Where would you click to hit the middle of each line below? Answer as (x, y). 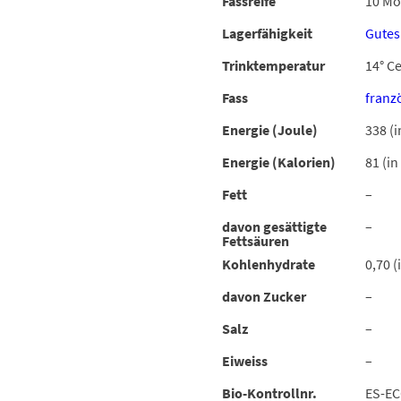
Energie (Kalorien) (279, 162)
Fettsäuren (256, 241)
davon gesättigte (274, 227)
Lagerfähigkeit (267, 34)
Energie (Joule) (270, 130)
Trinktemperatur (273, 66)
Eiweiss (245, 361)
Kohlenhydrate (269, 264)
